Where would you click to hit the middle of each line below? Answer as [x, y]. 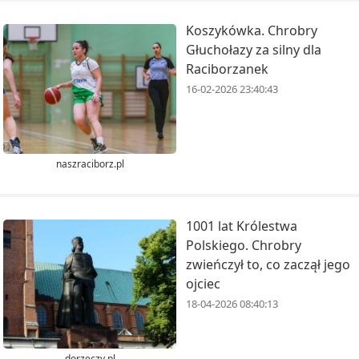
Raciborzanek [227, 69]
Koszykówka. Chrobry [252, 31]
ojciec [203, 283]
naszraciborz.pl [90, 163]
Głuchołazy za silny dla [254, 50]
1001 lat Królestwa [242, 226]
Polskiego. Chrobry [244, 245]
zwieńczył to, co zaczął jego [268, 264]
